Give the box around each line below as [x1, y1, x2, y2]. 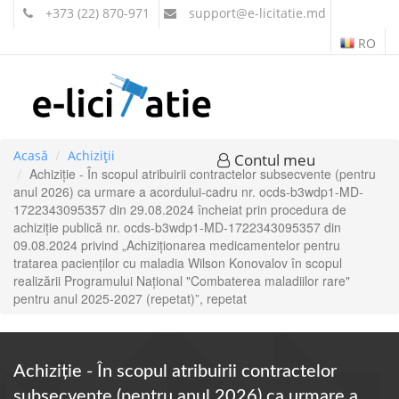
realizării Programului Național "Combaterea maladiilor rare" [13, 272, 350, 289]
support [185, 4, 236, 21]
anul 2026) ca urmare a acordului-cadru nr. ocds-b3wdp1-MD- [13, 183, 363, 200]
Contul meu [230, 150, 315, 170]
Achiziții [68, 147, 115, 164]
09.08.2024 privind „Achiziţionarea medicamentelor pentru [13, 236, 340, 254]
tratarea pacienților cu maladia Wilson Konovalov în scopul [13, 254, 342, 272]
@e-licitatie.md [236, 4, 326, 21]
